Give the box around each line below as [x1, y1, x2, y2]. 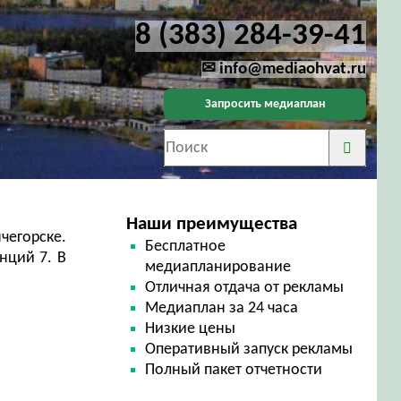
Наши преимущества [125, 215, 297, 234]
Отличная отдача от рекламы [145, 279, 345, 296]
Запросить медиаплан [204, 97, 326, 111]
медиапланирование [145, 259, 292, 276]
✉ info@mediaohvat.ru [200, 61, 366, 78]
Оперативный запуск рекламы [145, 341, 354, 358]
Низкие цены [145, 320, 236, 337]
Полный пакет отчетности [145, 362, 323, 379]
